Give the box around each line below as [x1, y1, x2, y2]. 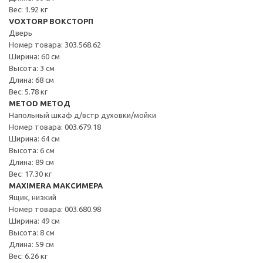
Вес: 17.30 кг [9, 169, 52, 178]
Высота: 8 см [9, 228, 55, 237]
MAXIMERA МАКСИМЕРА [9, 181, 103, 190]
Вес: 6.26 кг [9, 251, 48, 260]
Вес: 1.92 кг [9, 5, 48, 14]
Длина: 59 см [9, 240, 54, 248]
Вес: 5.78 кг [9, 87, 48, 96]
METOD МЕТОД [9, 99, 70, 107]
